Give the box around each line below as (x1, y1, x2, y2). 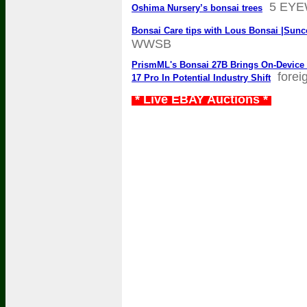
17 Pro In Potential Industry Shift (132, 73, 271, 83)
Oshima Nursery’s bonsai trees (132, 3, 262, 13)
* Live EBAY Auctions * (132, 93, 271, 106)
